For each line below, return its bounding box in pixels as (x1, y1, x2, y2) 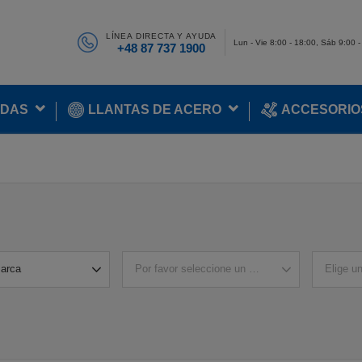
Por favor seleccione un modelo (134, 263, 283, 275)
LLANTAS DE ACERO (88, 103, 221, 116)
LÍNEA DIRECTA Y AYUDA (105, 32, 217, 40)
